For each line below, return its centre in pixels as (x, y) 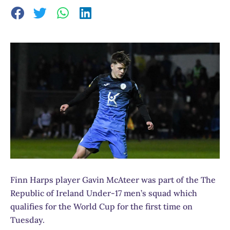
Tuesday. (27, 219)
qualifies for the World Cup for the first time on (101, 206)
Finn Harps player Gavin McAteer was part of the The (113, 179)
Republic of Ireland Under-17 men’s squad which (104, 193)
